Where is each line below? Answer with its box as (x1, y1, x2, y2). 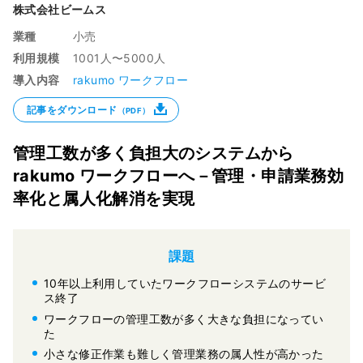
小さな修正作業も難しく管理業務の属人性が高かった (44, 346, 324, 361)
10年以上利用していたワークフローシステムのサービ (44, 275, 326, 290)
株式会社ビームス (13, 2, 107, 16)
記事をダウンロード (27, 103, 117, 116)
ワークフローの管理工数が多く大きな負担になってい (44, 311, 324, 326)
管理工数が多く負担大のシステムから (13, 143, 294, 163)
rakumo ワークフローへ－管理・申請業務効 (13, 165, 344, 186)
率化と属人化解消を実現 (13, 188, 195, 208)
